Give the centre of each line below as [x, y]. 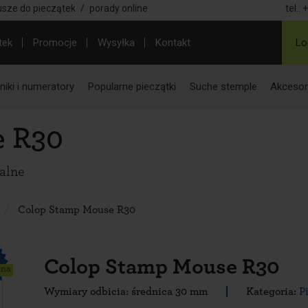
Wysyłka [116, 43]
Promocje [55, 43]
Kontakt [173, 43]
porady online [119, 8]
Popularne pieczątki [132, 86]
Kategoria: [273, 291]
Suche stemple [223, 86]
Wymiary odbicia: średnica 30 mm [126, 291]
